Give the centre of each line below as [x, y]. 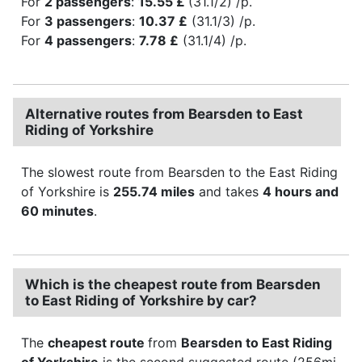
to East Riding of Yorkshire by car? [141, 300]
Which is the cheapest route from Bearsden [173, 284]
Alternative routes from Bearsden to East [164, 114]
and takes [229, 191]
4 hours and [301, 191]
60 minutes [57, 210]
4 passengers [88, 40]
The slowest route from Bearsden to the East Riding [179, 172]
